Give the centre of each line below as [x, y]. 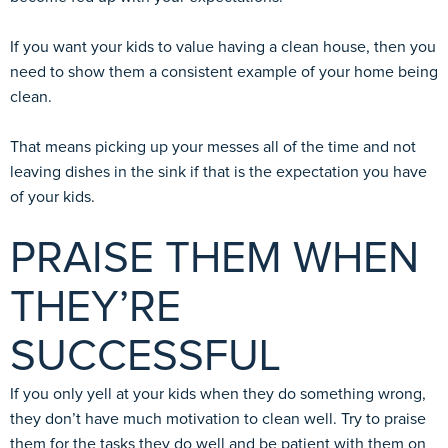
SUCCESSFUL [145, 356]
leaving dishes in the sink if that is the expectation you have [218, 171]
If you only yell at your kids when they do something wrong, [218, 393]
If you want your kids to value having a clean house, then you [223, 46]
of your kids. [52, 196]
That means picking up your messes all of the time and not [213, 146]
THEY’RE [95, 307]
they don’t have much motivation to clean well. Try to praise [218, 418]
